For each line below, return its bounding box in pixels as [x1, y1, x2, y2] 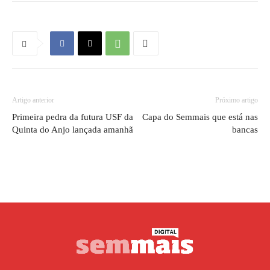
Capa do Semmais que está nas [142, 112, 258, 122]
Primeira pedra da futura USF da [12, 112, 133, 122]
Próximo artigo [215, 96, 258, 104]
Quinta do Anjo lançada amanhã [12, 125, 133, 134]
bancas [232, 125, 258, 134]
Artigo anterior [12, 96, 54, 104]
